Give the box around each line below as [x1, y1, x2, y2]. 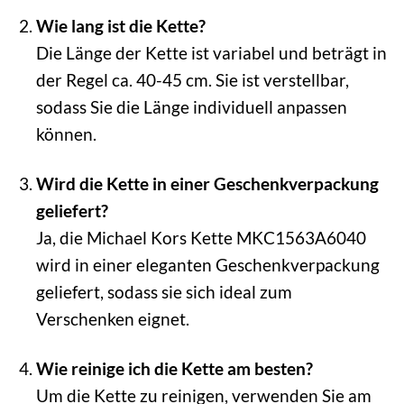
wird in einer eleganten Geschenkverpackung [35, 254, 380, 276]
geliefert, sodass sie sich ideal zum [35, 281, 292, 303]
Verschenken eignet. [35, 308, 189, 330]
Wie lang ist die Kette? [35, 15, 206, 37]
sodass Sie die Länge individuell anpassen [35, 96, 347, 118]
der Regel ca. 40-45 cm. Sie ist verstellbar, [35, 69, 349, 91]
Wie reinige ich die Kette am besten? [35, 358, 313, 380]
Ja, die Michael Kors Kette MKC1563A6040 [35, 227, 366, 249]
